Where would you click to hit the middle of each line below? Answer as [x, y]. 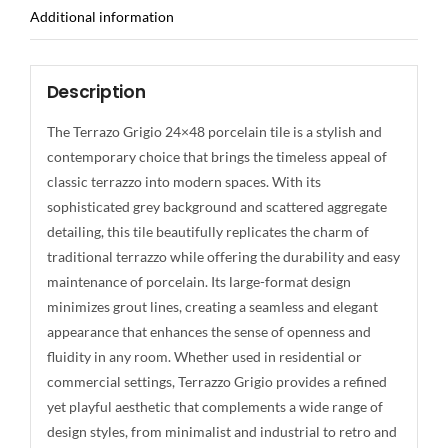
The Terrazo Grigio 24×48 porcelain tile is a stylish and [214, 131]
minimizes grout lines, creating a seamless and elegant [212, 306]
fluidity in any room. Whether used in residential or [204, 356]
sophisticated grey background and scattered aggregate [216, 206]
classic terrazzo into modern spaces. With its [183, 181]
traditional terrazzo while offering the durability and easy [223, 256]
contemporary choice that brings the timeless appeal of [216, 156]
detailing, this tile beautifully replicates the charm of [207, 231]
